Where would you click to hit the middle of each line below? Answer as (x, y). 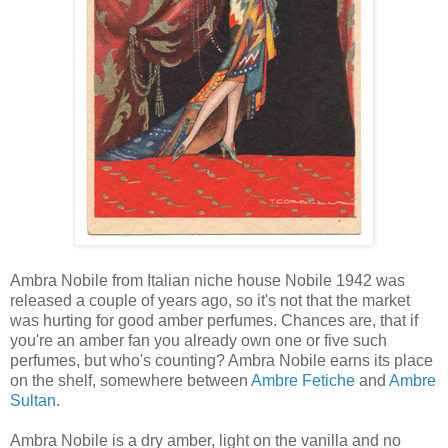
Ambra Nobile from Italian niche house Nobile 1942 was (207, 281)
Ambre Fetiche (303, 381)
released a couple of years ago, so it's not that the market (210, 301)
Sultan (33, 401)
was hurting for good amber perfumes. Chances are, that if (214, 321)
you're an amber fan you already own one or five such (198, 341)
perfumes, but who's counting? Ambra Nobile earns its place (221, 361)
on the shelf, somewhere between (130, 381)
